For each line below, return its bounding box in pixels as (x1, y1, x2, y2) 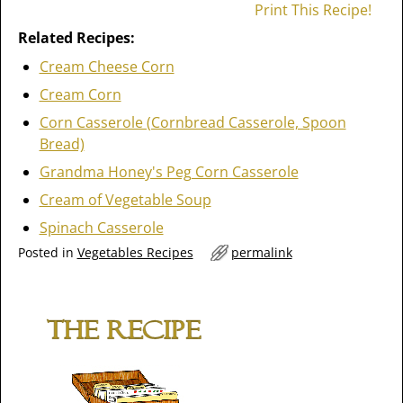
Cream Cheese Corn (39, 57, 175, 76)
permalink (230, 244, 292, 261)
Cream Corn (39, 85, 121, 104)
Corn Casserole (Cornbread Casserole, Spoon (39, 112, 346, 132)
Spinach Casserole (39, 218, 164, 237)
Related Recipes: (17, 28, 135, 48)
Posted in (17, 244, 74, 261)
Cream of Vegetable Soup (39, 190, 211, 210)
